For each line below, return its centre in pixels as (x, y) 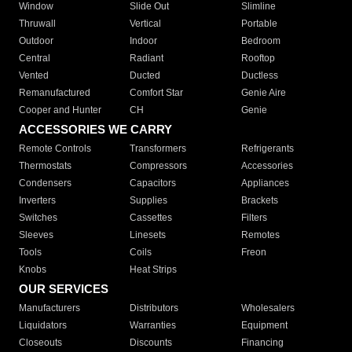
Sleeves (36, 235)
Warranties (153, 325)
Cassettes (151, 218)
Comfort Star (157, 93)
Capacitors (153, 183)
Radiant (147, 58)
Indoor (144, 41)
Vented (34, 75)
